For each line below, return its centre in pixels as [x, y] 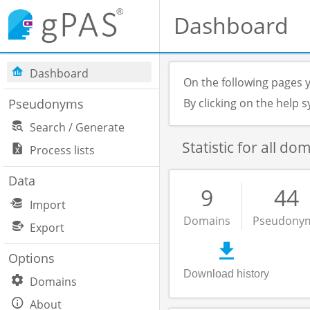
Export [47, 227]
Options [31, 258]
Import [48, 204]
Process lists [63, 151]
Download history [226, 274]
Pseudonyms [46, 103]
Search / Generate [77, 128]
